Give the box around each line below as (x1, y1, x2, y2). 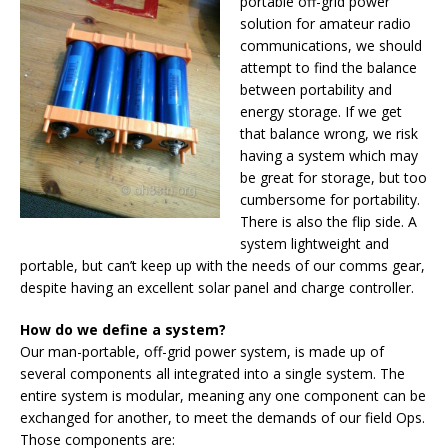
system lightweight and (240, 233, 389, 253)
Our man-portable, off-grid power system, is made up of (20, 341, 384, 361)
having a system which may (240, 145, 418, 165)
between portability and (240, 79, 392, 99)
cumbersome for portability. (240, 189, 420, 209)
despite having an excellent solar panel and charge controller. (20, 277, 414, 297)
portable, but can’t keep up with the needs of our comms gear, (20, 255, 425, 275)
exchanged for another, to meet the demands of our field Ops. (20, 407, 425, 427)
